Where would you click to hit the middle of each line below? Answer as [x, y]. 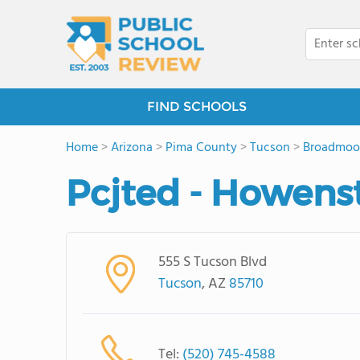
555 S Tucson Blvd [212, 262]
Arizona [132, 148]
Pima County [201, 148]
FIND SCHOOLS [197, 106]
